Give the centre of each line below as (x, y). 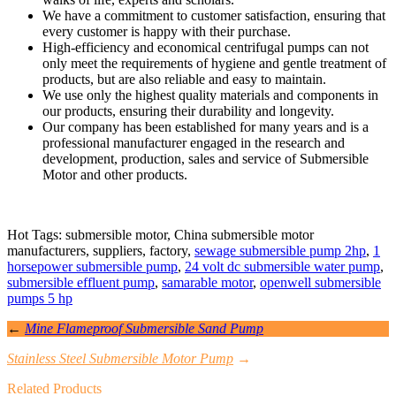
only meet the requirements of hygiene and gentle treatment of (214, 64)
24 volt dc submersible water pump (282, 267)
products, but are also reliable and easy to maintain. (184, 80)
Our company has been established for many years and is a (206, 127)
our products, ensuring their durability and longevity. (188, 111)
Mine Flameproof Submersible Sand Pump (144, 329)
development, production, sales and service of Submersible (206, 159)
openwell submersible (320, 283)
